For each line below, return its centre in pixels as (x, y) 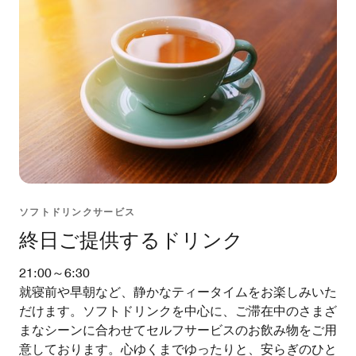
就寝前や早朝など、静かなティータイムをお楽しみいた (178, 292)
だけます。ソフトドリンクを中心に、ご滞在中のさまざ (178, 311)
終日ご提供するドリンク (131, 241)
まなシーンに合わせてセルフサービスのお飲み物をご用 (178, 331)
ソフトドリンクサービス (77, 212)
